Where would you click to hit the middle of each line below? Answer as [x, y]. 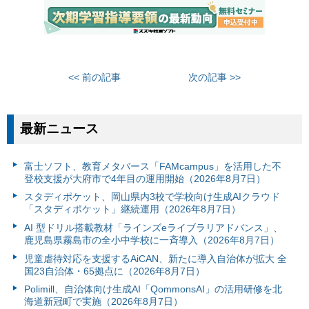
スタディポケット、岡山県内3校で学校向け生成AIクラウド [152, 197]
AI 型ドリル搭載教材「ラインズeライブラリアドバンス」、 [153, 228]
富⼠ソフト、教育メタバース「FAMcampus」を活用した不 [152, 166]
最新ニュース [60, 129]
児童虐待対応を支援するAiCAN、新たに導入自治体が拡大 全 [155, 258]
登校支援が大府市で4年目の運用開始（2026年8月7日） [144, 178]
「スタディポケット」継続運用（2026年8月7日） [132, 209]
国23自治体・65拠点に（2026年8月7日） [114, 271]
